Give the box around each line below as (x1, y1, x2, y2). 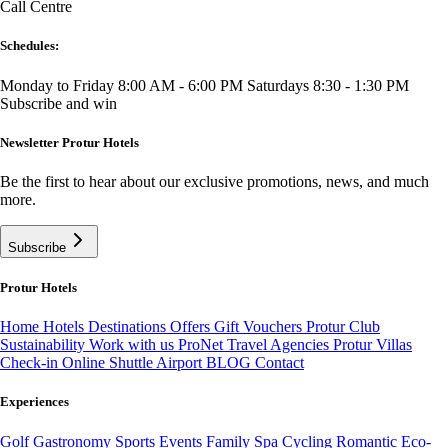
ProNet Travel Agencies (178, 336, 333, 354)
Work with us (89, 336, 178, 354)
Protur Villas (333, 336, 412, 354)
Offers (170, 318, 214, 336)
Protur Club (306, 318, 380, 336)
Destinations (88, 318, 170, 336)
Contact (255, 354, 304, 372)
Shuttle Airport (109, 354, 206, 372)
